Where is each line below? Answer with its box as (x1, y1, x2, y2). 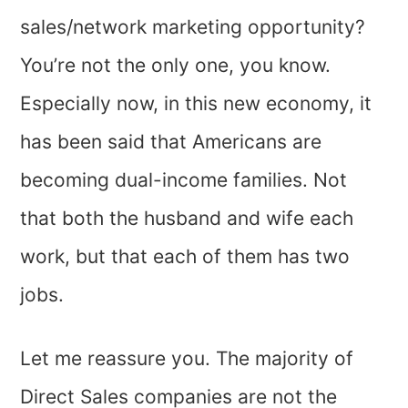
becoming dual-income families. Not (20, 168, 348, 192)
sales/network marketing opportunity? (20, 15, 366, 39)
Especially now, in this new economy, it (20, 92, 372, 116)
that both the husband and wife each (20, 207, 354, 230)
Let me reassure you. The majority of (20, 347, 354, 371)
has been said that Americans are (20, 130, 322, 154)
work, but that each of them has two (20, 245, 351, 269)
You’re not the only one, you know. (20, 54, 331, 77)
